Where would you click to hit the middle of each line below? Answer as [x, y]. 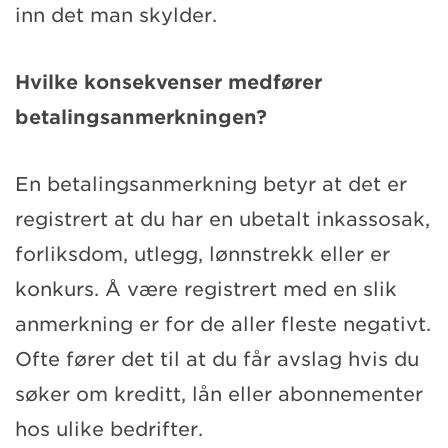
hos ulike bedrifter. [109, 429]
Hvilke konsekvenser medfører [168, 82]
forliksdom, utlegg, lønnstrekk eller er [202, 254]
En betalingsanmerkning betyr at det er [211, 184]
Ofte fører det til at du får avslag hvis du [217, 359]
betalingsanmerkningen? [141, 117]
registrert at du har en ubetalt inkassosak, [222, 219]
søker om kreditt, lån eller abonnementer [219, 394]
